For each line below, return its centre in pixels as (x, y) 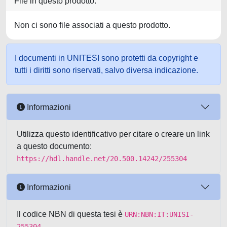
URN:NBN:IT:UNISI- (159, 214)
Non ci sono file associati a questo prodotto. (92, 25)
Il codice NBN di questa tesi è (71, 214)
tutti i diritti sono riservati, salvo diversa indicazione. (106, 70)
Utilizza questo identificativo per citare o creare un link (113, 134)
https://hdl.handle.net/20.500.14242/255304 (102, 159)
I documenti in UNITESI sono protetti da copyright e (106, 58)
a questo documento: (54, 146)
